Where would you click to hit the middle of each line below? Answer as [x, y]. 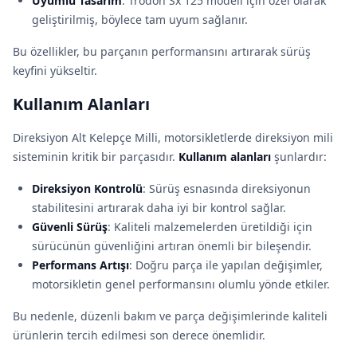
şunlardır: [299, 157]
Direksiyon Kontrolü [87, 188]
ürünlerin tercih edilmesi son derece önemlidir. [139, 335]
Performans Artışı [80, 265]
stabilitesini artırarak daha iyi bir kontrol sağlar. [159, 208]
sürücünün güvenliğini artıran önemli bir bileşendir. [172, 246]
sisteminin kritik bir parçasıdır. [96, 157]
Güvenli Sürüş [70, 227]
